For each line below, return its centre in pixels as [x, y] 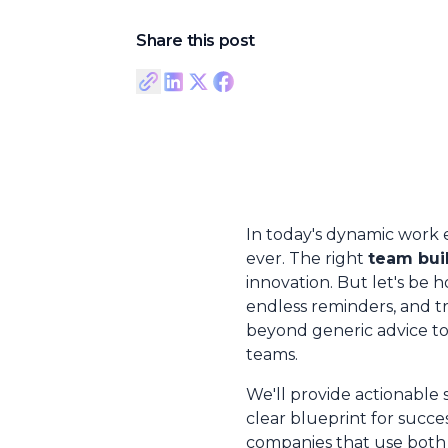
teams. [272, 354]
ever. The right [307, 258]
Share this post [195, 40]
